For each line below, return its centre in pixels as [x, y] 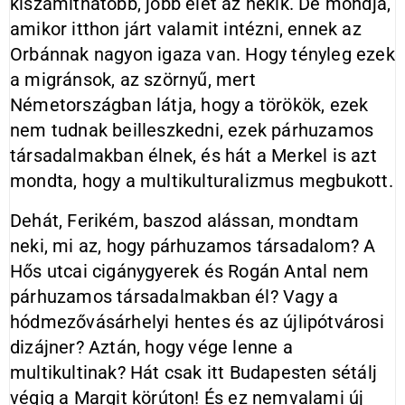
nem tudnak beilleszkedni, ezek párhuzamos [192, 130]
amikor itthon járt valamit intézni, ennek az [186, 29]
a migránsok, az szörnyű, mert [133, 80]
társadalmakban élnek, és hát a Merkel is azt [193, 155]
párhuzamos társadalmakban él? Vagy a [174, 297]
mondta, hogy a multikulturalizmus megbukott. [202, 181]
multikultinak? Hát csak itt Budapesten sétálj [194, 372]
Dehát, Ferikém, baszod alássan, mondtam [184, 221]
